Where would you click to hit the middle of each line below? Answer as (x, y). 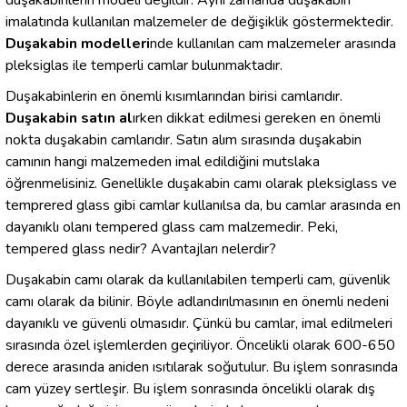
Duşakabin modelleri (78, 44)
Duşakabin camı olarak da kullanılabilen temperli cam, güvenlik (198, 280)
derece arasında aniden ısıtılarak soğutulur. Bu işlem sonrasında (202, 367)
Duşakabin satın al (69, 118)
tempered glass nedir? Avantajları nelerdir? (141, 249)
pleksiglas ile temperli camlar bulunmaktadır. (144, 65)
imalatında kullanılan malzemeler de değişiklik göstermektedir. (199, 22)
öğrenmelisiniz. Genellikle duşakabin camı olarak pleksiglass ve (201, 184)
